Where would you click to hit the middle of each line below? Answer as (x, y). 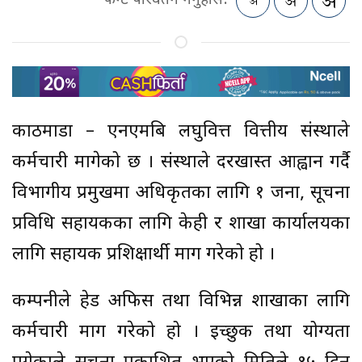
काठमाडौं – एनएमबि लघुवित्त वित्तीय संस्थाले (181, 133)
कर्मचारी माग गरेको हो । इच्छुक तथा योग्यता (181, 333)
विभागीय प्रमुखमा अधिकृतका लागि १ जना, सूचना (181, 194)
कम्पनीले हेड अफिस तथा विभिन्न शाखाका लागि (181, 302)
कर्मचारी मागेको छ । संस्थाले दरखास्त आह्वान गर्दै (181, 163)
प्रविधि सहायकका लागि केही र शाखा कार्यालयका (181, 225)
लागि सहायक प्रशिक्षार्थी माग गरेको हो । (143, 255)
